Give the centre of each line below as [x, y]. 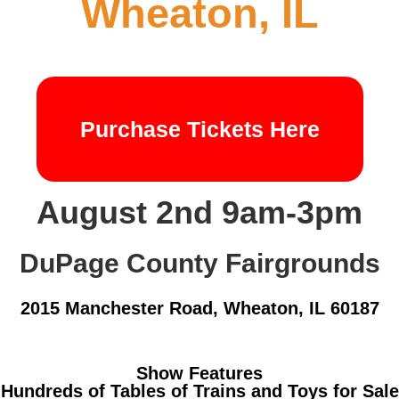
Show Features [199, 373]
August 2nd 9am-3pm [199, 212]
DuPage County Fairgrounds [199, 263]
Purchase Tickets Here [199, 129]
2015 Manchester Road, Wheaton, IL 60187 [199, 308]
